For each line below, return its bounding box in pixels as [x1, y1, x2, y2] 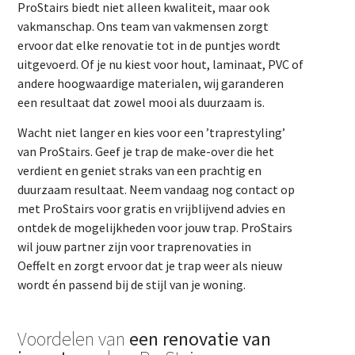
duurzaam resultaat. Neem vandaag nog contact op [17, 181, 296, 198]
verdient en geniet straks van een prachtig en [17, 162, 262, 179]
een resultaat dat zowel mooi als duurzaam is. [17, 94, 265, 110]
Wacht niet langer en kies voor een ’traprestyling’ [17, 124, 286, 141]
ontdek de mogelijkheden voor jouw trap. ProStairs [17, 219, 293, 236]
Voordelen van [17, 326, 130, 351]
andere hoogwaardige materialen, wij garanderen [17, 74, 284, 91]
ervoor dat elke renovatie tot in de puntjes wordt [17, 36, 281, 53]
